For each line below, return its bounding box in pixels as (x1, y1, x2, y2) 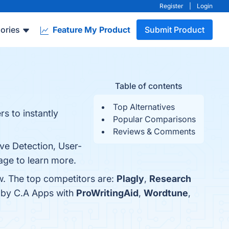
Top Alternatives (113, 102, 175, 112)
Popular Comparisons (113, 114, 196, 124)
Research (149, 173, 191, 184)
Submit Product (145, 25, 204, 35)
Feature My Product (51, 25, 130, 35)
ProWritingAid (76, 188, 139, 198)
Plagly (117, 173, 144, 184)
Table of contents (115, 81, 182, 91)
